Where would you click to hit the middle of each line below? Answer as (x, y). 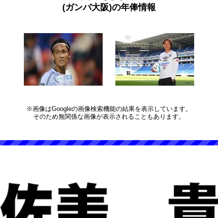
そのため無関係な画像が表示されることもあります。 (109, 117)
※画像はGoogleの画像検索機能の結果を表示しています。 (109, 109)
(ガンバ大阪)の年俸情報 (109, 8)
